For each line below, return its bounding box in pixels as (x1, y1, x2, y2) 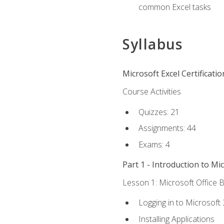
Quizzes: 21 (138, 106, 179, 117)
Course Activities (122, 86, 181, 97)
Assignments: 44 (138, 122, 196, 134)
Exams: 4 (138, 138, 170, 150)
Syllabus (122, 34, 183, 54)
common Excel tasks (138, 1, 211, 13)
